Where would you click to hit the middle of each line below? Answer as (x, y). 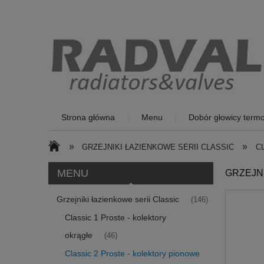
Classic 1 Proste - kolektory (115, 217)
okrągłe (79, 235)
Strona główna (88, 117)
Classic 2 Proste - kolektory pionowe (132, 253)
